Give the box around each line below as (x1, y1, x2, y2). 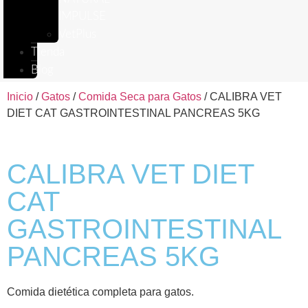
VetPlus (58, 28, 96, 40)
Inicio (7, 91, 33, 102)
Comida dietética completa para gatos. (7, 286, 194, 298)
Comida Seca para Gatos (78, 91, 201, 102)
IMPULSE (58, 10, 106, 22)
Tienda (31, 46, 65, 58)
